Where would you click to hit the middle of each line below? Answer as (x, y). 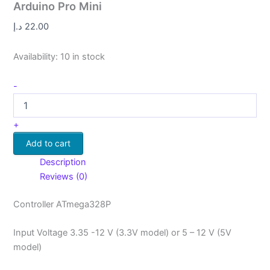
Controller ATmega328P (62, 205)
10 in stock (83, 56)
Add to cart (49, 143)
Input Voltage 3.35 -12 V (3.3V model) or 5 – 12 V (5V (123, 233)
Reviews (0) (64, 177)
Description (63, 162)
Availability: (36, 56)
